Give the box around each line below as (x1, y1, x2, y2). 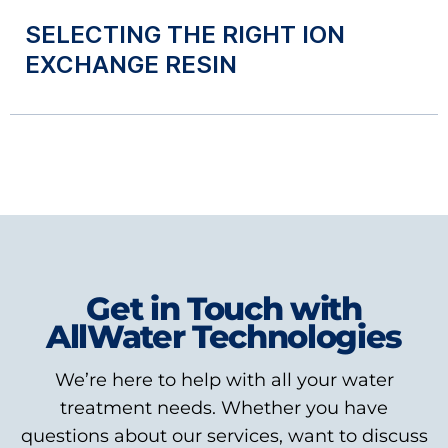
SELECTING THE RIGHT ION (25, 20, 345, 49)
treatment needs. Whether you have (60, 397, 388, 419)
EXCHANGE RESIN (25, 50, 237, 79)
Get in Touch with (86, 289, 362, 328)
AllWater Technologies (45, 317, 403, 356)
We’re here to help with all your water (54, 369, 394, 391)
